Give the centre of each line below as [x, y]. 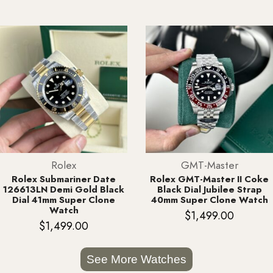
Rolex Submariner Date [64, 179]
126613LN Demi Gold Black [64, 190]
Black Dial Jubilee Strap [209, 190]
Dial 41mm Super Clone [64, 200]
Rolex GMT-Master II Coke [209, 179]
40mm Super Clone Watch [209, 200]
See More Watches [136, 260]
